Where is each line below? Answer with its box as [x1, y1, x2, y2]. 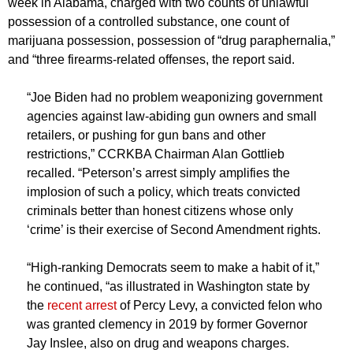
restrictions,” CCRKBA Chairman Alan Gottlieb [27, 147, 284, 161]
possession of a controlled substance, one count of [8, 15, 289, 28]
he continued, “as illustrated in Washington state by [27, 280, 310, 293]
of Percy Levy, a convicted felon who [117, 299, 322, 312]
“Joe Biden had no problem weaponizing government [27, 91, 322, 104]
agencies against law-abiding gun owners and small [27, 110, 317, 123]
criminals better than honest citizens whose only [27, 204, 293, 217]
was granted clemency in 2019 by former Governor [27, 318, 307, 331]
